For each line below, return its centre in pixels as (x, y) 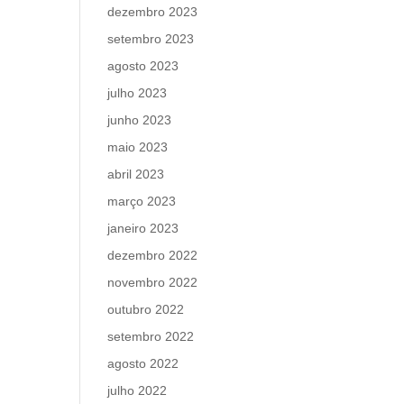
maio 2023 (138, 147)
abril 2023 (136, 174)
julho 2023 (138, 93)
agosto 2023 (143, 66)
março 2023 (142, 201)
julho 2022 (138, 390)
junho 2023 (140, 120)
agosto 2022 (143, 363)
